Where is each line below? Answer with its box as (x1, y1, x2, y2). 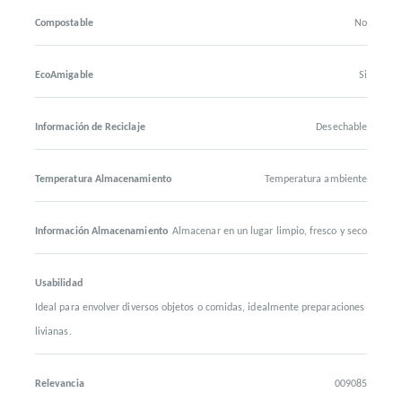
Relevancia (35, 379, 84, 389)
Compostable (35, 18, 93, 29)
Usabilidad (35, 278, 83, 289)
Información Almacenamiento (35, 226, 168, 237)
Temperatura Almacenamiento (35, 174, 171, 185)
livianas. (35, 327, 72, 337)
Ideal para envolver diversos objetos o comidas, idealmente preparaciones (35, 302, 365, 313)
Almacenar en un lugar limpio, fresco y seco (171, 226, 367, 237)
